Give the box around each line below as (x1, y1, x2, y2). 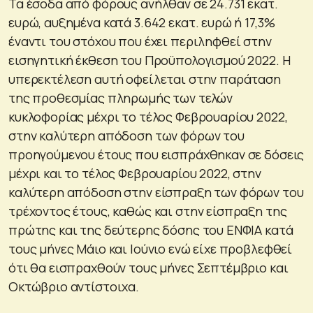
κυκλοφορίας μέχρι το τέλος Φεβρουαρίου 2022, (8, 108, 288, 125)
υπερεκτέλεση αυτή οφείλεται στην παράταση (8, 70, 281, 87)
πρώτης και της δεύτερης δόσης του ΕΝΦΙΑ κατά (8, 221, 293, 238)
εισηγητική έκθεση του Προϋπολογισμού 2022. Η (8, 51, 291, 68)
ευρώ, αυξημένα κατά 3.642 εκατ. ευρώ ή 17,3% (8, 13, 275, 31)
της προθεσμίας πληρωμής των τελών (8, 89, 233, 106)
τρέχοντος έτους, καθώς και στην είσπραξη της (8, 202, 287, 219)
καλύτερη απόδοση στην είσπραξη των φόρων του (8, 183, 304, 201)
